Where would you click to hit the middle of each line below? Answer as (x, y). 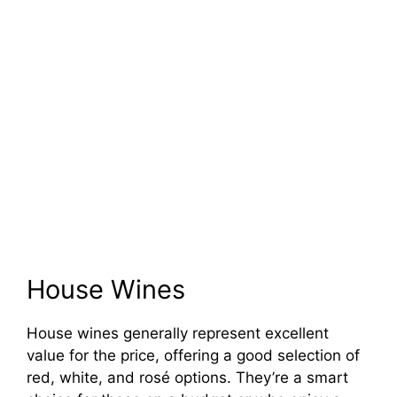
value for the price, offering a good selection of (193, 355)
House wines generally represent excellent (178, 333)
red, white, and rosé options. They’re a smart (187, 377)
